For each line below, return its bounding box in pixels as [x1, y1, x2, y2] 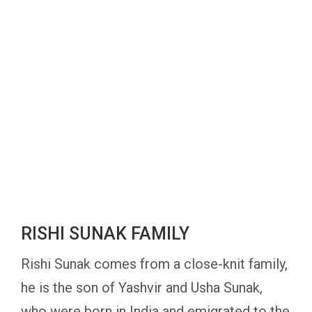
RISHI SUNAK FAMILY [21, 224, 189, 244]
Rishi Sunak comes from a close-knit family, [21, 256, 288, 273]
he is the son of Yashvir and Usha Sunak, [21, 279, 263, 297]
